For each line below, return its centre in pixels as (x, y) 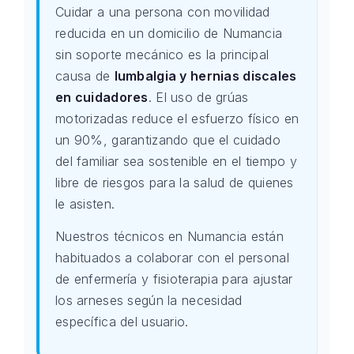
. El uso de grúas (198, 97)
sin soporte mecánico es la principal (162, 55)
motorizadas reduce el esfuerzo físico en (177, 119)
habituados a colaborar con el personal (172, 258)
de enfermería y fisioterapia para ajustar (174, 279)
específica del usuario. (122, 322)
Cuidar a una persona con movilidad (163, 12)
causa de (85, 76)
